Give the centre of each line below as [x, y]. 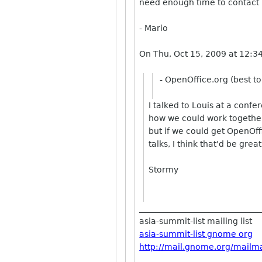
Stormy [163, 170]
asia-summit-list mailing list [196, 221]
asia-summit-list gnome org [196, 234]
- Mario [154, 28]
